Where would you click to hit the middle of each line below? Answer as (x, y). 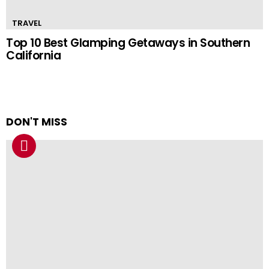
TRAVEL (27, 23)
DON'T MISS (37, 122)
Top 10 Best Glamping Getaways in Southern (128, 43)
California (34, 56)
